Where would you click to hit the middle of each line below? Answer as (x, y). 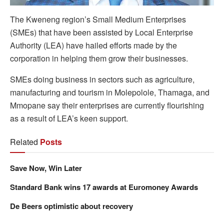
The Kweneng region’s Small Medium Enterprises (98, 19)
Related (24, 142)
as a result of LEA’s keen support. (69, 118)
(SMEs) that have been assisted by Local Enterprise (101, 32)
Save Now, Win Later (46, 168)
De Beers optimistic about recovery (71, 206)
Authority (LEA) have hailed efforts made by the (93, 45)
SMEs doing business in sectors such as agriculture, (102, 79)
